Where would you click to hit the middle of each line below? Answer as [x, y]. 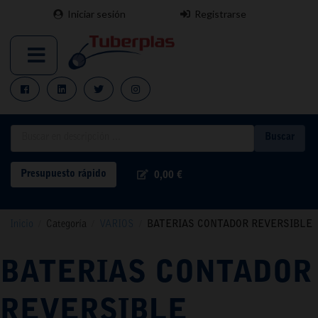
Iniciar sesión [97, 14]
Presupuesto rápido [64, 174]
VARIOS [117, 225]
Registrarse [220, 14]
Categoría [66, 225]
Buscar [279, 138]
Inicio [22, 225]
